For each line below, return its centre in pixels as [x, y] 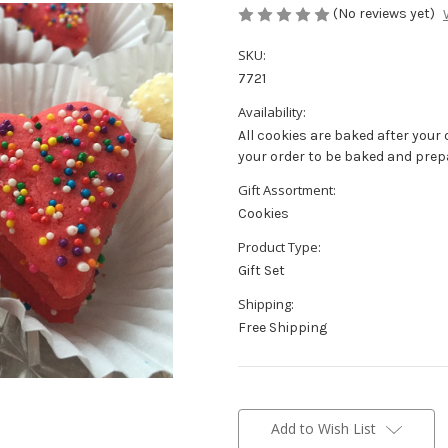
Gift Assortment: [287, 190]
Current [261, 404]
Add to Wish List [323, 429]
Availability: [272, 112]
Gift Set [261, 271]
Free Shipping [282, 328]
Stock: [256, 423]
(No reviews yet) [384, 13]
